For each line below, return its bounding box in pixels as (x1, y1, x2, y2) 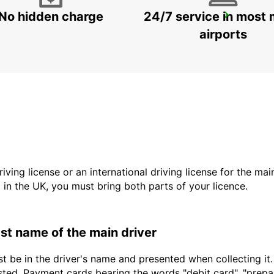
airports (199, 27, 247, 42)
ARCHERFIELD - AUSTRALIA (42, 26, 154, 37)
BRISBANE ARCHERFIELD (42, 12, 162, 25)
